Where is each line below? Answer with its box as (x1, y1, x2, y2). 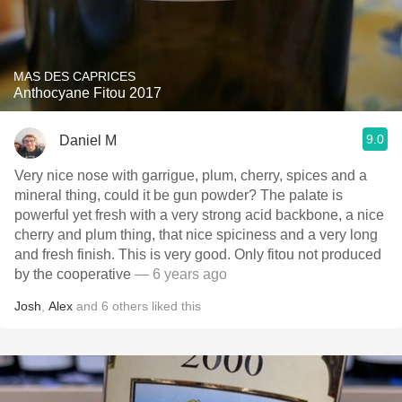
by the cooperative (14, 267, 131, 282)
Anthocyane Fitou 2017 (13, 85, 162, 100)
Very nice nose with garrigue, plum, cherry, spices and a (14, 168, 367, 183)
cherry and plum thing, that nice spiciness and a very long (14, 227, 378, 242)
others (112, 299, 148, 313)
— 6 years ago (131, 267, 227, 282)
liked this (148, 299, 201, 313)
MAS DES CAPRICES (13, 69, 135, 83)
